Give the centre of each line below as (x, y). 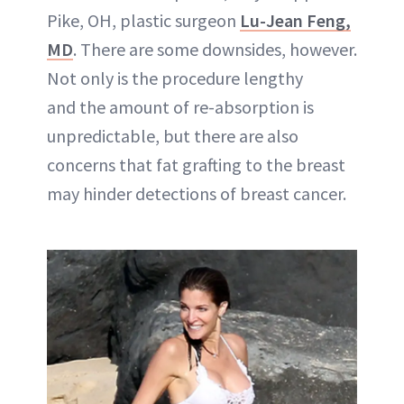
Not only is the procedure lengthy (175, 78)
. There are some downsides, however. (215, 49)
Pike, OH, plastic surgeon (143, 20)
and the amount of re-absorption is (180, 106)
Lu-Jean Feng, (295, 20)
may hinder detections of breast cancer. (197, 193)
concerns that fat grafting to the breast (196, 164)
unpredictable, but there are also (173, 135)
